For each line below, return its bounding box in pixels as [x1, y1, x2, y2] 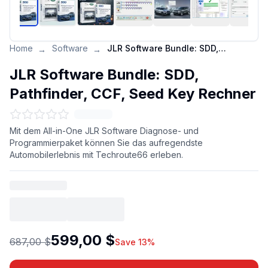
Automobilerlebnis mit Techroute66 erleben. [10, 150, 183, 160]
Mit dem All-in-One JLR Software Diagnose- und [10, 126, 199, 136]
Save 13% [115, 237, 155, 247]
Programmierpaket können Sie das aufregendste [10, 138, 203, 148]
